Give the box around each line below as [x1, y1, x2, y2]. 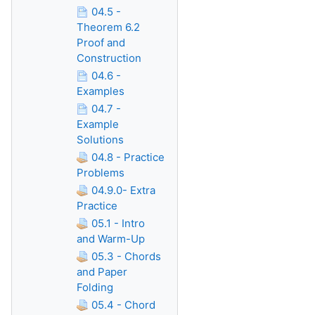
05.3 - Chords [91, 250, 161, 263]
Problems [77, 166, 124, 179]
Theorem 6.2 [77, 20, 140, 34]
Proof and [77, 36, 125, 49]
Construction [77, 51, 141, 65]
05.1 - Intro [91, 217, 145, 230]
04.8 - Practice [91, 150, 165, 164]
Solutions [77, 133, 124, 146]
